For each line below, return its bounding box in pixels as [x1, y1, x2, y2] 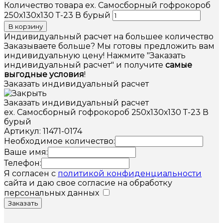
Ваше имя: [4, 147, 48, 157]
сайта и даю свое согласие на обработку [4, 178, 172, 188]
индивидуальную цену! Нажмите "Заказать [4, 50, 186, 60]
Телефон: [4, 158, 41, 168]
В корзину [8, 22, 43, 30]
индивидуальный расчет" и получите [4, 60, 165, 70]
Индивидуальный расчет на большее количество [4, 31, 214, 41]
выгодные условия [4, 69, 84, 79]
